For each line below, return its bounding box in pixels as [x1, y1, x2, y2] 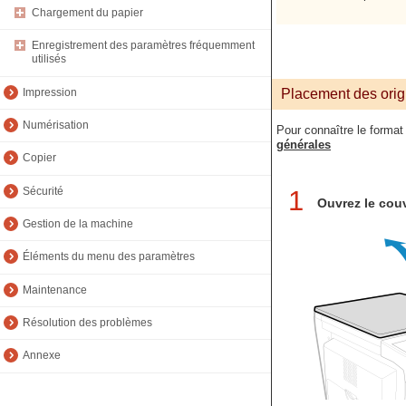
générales [276, 138, 331, 151]
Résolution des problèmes [23, 316, 152, 330]
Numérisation [23, 119, 89, 132]
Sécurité [23, 184, 63, 198]
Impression [23, 85, 77, 99]
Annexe [23, 349, 61, 362]
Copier [23, 151, 56, 165]
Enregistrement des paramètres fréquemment [32, 39, 255, 53]
